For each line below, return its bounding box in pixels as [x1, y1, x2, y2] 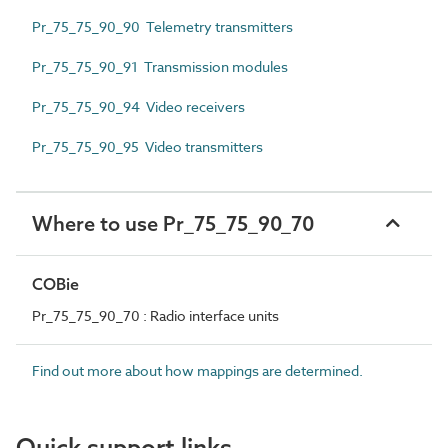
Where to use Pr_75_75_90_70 [32, 210, 314, 236]
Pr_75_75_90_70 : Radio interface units [32, 305, 279, 325]
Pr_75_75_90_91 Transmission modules [32, 56, 288, 76]
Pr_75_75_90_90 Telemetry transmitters [32, 16, 293, 36]
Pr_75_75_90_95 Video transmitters [32, 136, 263, 156]
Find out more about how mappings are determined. [32, 360, 363, 380]
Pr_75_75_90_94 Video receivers [32, 96, 245, 116]
